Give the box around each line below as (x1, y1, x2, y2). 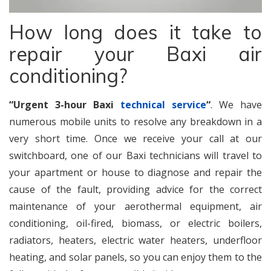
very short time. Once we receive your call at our (9, 131, 262, 145)
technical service (120, 97, 206, 111)
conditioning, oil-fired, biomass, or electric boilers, (9, 216, 262, 230)
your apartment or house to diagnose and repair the (9, 165, 262, 179)
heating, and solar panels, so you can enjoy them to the (9, 250, 262, 264)
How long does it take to (9, 19, 262, 44)
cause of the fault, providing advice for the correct (9, 182, 262, 196)
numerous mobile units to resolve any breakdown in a (9, 114, 262, 128)
